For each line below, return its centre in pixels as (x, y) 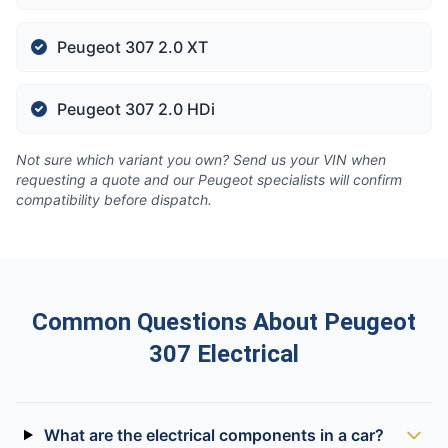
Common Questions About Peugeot (224, 322)
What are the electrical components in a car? (214, 435)
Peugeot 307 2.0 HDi (136, 109)
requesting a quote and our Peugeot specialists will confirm (209, 179)
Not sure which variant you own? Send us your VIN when (201, 159)
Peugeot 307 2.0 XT (132, 47)
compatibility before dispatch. (114, 199)
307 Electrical (224, 354)
